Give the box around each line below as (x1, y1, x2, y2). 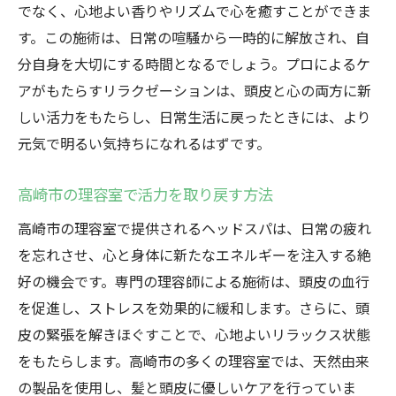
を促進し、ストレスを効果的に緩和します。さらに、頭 (18, 297, 369, 318)
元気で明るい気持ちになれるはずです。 (18, 133, 270, 154)
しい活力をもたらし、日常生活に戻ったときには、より (18, 106, 371, 127)
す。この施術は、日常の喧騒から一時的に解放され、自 (18, 27, 369, 48)
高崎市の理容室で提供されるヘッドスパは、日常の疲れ (18, 217, 371, 239)
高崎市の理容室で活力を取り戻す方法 (18, 183, 273, 205)
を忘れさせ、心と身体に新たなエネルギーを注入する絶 (18, 244, 371, 265)
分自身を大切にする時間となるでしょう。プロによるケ (18, 53, 370, 74)
